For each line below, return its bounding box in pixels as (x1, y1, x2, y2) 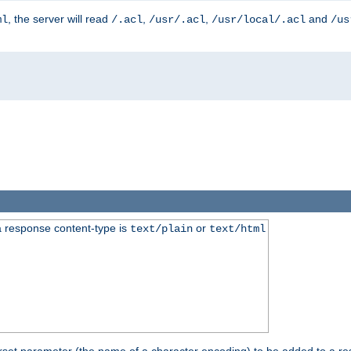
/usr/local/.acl (212, 13, 306, 26)
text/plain (129, 223, 193, 236)
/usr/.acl (149, 13, 205, 26)
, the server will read (8, 12, 111, 25)
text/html (208, 223, 266, 236)
